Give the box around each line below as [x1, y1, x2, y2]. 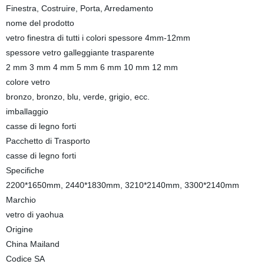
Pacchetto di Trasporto [5, 136, 90, 146]
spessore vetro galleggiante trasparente [5, 48, 154, 57]
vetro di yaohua [5, 210, 64, 219]
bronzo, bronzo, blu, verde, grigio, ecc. [5, 92, 150, 101]
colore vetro [5, 77, 50, 87]
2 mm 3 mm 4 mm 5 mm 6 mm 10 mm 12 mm [5, 62, 178, 72]
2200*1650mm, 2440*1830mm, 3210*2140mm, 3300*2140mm [5, 180, 239, 190]
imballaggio [5, 107, 48, 116]
